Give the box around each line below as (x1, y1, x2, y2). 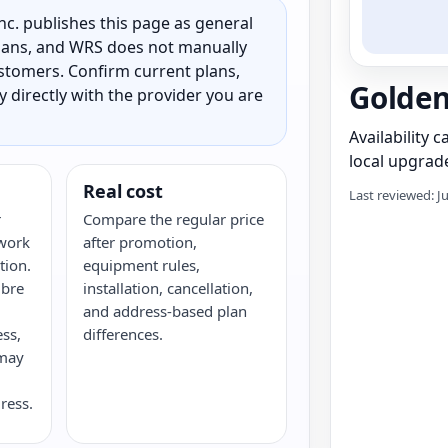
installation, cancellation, (83, 278, 254, 298)
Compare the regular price (83, 209, 265, 229)
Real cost (83, 179, 163, 203)
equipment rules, (83, 255, 201, 275)
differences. (83, 324, 164, 344)
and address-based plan (83, 301, 248, 321)
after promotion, (83, 232, 198, 252)
